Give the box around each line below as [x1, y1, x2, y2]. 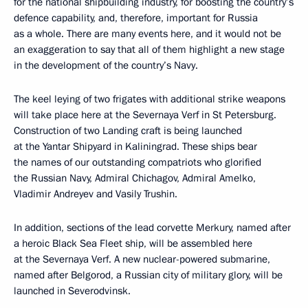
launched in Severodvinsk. [14, 283, 131, 298]
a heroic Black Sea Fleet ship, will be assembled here [14, 236, 252, 250]
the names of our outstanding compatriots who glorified [14, 155, 261, 169]
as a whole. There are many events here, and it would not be [14, 26, 281, 41]
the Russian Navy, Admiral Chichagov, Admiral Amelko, [14, 170, 256, 185]
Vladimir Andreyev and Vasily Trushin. [14, 186, 177, 201]
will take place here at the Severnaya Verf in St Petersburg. [14, 107, 276, 122]
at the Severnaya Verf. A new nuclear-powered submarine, [14, 252, 270, 266]
